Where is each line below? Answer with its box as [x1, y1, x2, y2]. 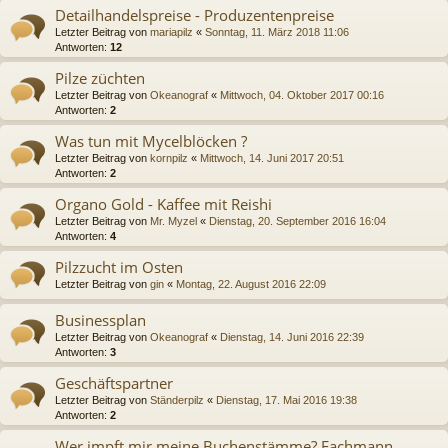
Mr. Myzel [150, 214, 197, 227]
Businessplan [55, 309, 146, 330]
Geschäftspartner [55, 372, 173, 393]
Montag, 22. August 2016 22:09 [176, 277, 326, 290]
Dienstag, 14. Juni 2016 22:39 [220, 330, 364, 343]
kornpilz [150, 151, 188, 164]
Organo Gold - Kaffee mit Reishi [55, 193, 272, 214]
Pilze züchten [55, 67, 145, 88]
